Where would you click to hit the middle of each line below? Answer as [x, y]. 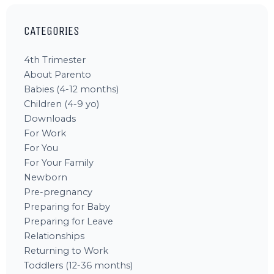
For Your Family [59, 162]
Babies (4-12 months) [72, 89]
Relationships [54, 236]
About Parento [58, 74]
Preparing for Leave [69, 221]
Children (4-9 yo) [62, 104]
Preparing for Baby [67, 206]
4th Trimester [55, 60]
